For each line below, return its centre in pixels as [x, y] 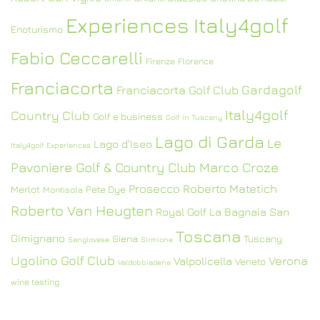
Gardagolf [272, 90]
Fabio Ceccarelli [77, 57]
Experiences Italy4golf [177, 25]
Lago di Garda [210, 141]
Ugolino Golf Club [63, 260]
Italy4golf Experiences [51, 145]
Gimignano [38, 238]
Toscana [208, 236]
